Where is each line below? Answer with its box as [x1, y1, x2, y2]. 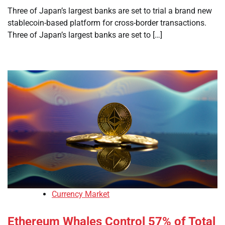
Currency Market [52, 189, 109, 199]
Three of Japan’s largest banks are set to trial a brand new [8, 6, 212, 16]
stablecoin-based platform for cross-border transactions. [8, 18, 206, 28]
